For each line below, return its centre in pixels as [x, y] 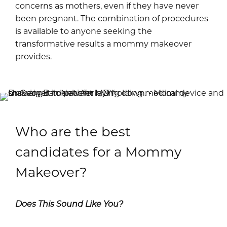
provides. [33, 56]
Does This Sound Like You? [69, 204]
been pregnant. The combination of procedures [112, 18]
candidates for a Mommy [98, 152]
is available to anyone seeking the [84, 31]
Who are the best [73, 131]
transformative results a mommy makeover [103, 44]
